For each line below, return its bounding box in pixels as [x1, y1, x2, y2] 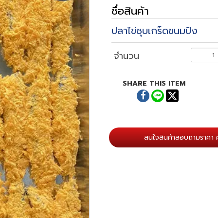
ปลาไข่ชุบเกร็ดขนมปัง [111, 23, 198, 38]
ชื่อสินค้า [111, 2, 149, 19]
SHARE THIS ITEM [123, 78, 185, 89]
